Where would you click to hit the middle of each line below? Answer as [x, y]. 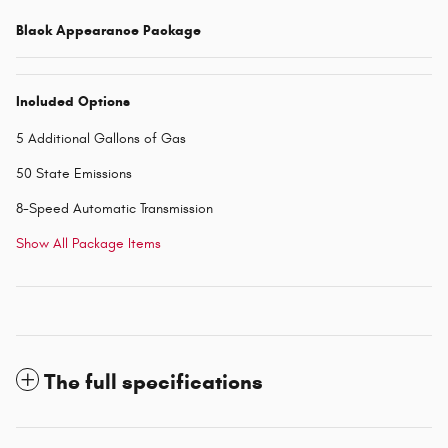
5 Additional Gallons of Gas [101, 138]
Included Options [73, 101]
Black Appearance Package [108, 30]
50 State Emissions [74, 173]
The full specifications [153, 381]
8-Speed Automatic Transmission [114, 208]
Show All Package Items [88, 243]
